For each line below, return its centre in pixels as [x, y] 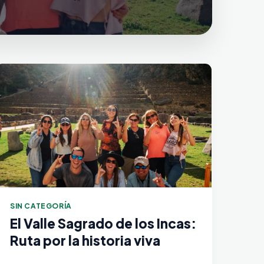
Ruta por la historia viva [85, 240]
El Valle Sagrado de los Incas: [103, 223]
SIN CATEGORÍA [41, 206]
